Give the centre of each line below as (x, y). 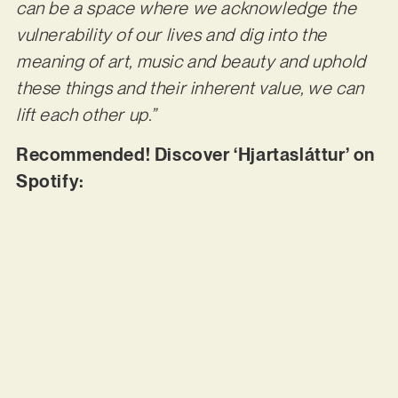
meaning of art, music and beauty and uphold (191, 62)
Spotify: (52, 181)
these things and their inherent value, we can (190, 88)
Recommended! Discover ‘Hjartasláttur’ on (195, 154)
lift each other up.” (88, 115)
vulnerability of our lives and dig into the (171, 35)
